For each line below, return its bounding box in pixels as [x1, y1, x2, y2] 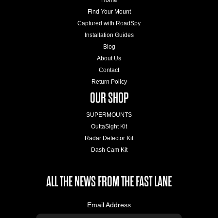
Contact [99, 66, 119, 73]
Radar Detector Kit [85, 134, 133, 142]
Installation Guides [84, 31, 134, 38]
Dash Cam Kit [91, 146, 127, 153]
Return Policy [91, 78, 127, 85]
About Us [97, 54, 121, 62]
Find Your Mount [87, 8, 131, 15]
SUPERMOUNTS [86, 111, 132, 118]
